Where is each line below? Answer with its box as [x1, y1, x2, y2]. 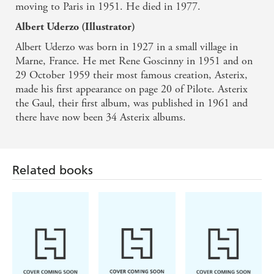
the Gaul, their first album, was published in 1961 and [15, 96, 248, 111]
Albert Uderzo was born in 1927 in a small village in [15, 40, 238, 54]
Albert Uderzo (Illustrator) [15, 20, 135, 34]
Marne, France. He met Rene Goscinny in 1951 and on [15, 54, 253, 68]
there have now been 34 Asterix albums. [15, 110, 186, 125]
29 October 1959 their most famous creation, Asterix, [15, 68, 248, 83]
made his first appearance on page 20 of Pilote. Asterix [15, 82, 248, 97]
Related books [12, 138, 93, 153]
